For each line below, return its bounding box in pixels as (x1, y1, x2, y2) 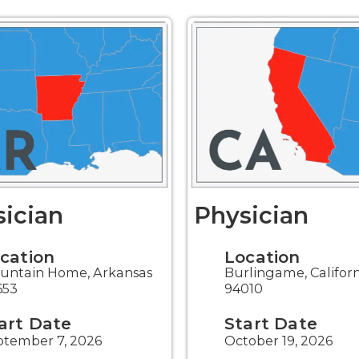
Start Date (224, 313, 317, 334)
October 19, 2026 (224, 333, 333, 349)
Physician (194, 201, 309, 230)
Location (224, 247, 301, 268)
